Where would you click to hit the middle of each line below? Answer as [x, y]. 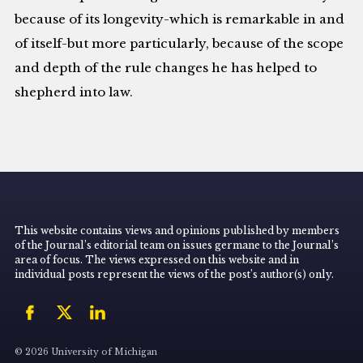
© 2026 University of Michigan [86, 352]
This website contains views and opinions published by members [177, 231]
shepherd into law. [74, 92]
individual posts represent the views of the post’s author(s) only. [175, 275]
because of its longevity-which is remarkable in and [180, 19]
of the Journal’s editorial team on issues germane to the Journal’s [177, 246]
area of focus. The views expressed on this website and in [157, 260]
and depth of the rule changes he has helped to [166, 67]
